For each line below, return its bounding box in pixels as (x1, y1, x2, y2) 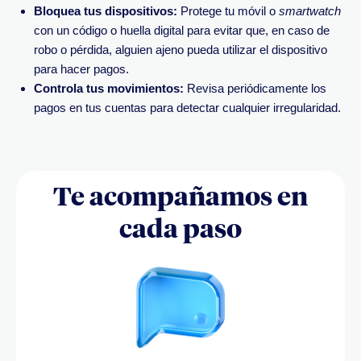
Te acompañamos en (53, 178, 308, 212)
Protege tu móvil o (177, 4, 279, 18)
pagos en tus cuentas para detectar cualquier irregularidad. (34, 101, 341, 114)
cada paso (119, 210, 242, 244)
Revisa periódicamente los (184, 81, 326, 95)
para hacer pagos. (34, 62, 129, 76)
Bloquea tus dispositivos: (34, 4, 177, 18)
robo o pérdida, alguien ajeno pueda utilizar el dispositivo (34, 43, 327, 56)
